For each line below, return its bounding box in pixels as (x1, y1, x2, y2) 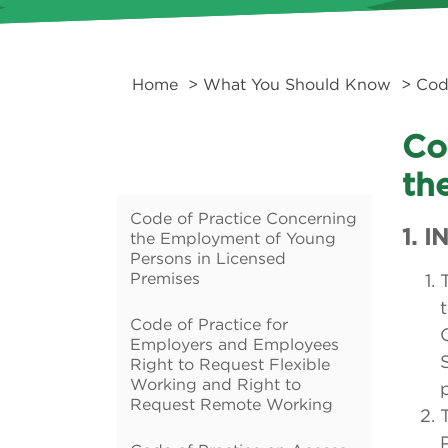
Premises (130, 269, 200, 287)
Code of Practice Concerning (130, 209, 357, 227)
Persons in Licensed (130, 249, 286, 267)
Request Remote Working (130, 395, 333, 413)
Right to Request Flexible (130, 355, 330, 373)
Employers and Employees (130, 335, 339, 353)
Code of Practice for (130, 315, 288, 333)
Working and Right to (130, 375, 301, 393)
